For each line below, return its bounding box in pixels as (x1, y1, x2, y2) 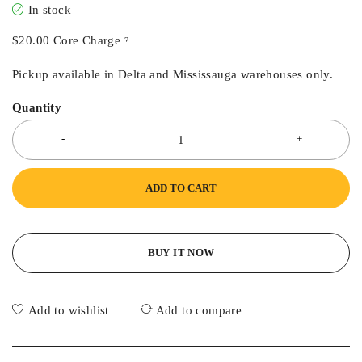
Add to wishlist (27, 303, 109, 317)
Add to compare (155, 303, 242, 317)
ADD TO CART (145, 181, 217, 194)
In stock (27, 2, 72, 16)
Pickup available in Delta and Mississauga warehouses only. (12, 67, 334, 81)
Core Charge (49, 33, 121, 47)
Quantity (12, 100, 62, 114)
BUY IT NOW (147, 246, 215, 259)
